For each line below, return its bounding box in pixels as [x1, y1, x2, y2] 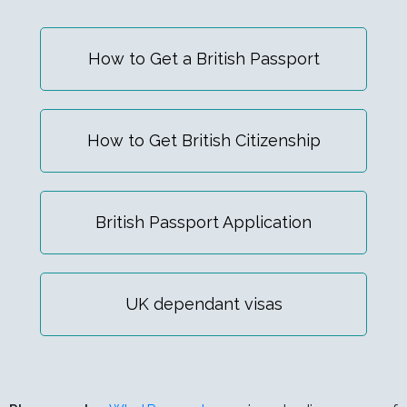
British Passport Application [95, 213, 312, 233]
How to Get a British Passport [87, 49, 320, 69]
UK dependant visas [124, 294, 283, 314]
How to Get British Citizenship [86, 131, 321, 151]
